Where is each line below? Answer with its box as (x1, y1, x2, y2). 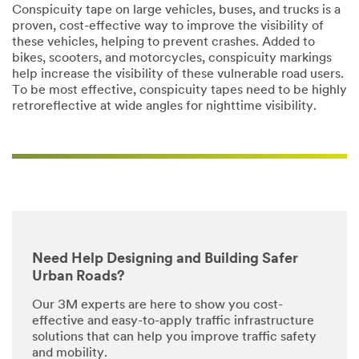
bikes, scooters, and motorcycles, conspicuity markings (12, 51, 332, 65)
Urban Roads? (32, 269, 125, 285)
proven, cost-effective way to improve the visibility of (12, 19, 324, 33)
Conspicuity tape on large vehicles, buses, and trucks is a (12, 3, 341, 17)
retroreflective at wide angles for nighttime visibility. (12, 99, 333, 113)
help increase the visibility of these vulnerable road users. (12, 67, 344, 81)
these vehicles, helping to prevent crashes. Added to (12, 35, 315, 49)
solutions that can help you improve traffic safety (32, 330, 317, 344)
